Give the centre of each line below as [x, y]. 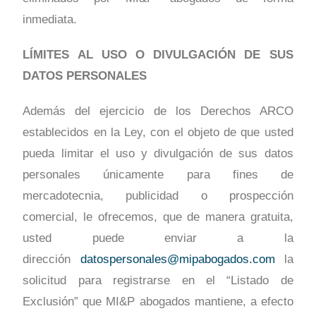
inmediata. [50, 20]
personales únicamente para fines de [158, 175]
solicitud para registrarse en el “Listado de [158, 281]
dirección [51, 260]
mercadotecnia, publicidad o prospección [158, 196]
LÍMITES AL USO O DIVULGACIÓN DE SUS [158, 55]
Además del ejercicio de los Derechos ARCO [158, 111]
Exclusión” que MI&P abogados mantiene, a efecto [158, 302]
